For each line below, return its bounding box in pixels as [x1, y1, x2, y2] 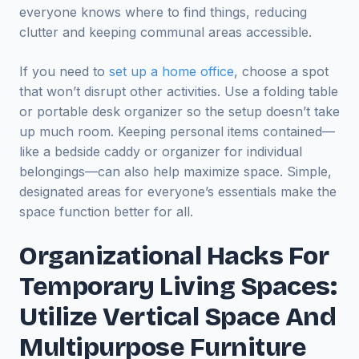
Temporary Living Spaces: [19, 271, 337, 302]
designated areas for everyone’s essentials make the [19, 184, 337, 200]
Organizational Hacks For [19, 240, 329, 272]
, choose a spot [234, 63, 329, 79]
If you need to [19, 63, 109, 79]
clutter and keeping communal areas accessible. [19, 24, 312, 40]
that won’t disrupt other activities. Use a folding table [19, 83, 338, 99]
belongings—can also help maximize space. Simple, [19, 163, 332, 179]
